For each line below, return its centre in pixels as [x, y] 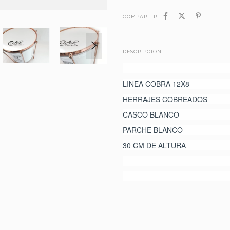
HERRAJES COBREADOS [165, 99]
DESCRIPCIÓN [142, 52]
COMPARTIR [140, 17]
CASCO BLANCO [151, 114]
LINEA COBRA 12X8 [156, 83]
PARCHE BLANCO [153, 130]
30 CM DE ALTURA [154, 145]
